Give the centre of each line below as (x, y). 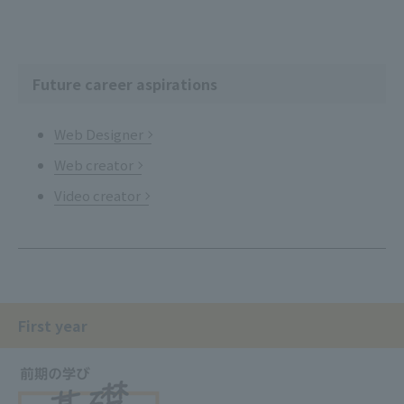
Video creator (97, 195)
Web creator (94, 164)
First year (53, 325)
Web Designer (99, 133)
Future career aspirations (125, 83)
